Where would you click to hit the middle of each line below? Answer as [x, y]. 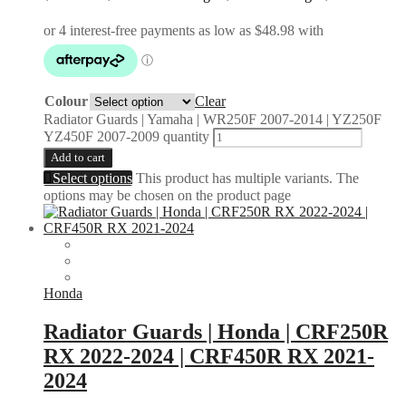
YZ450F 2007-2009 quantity [126, 137]
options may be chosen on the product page [167, 196]
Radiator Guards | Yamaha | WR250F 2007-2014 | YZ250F [213, 120]
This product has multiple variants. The [247, 179]
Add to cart [78, 158]
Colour [66, 101]
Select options [92, 179]
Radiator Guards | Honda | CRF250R [216, 332]
